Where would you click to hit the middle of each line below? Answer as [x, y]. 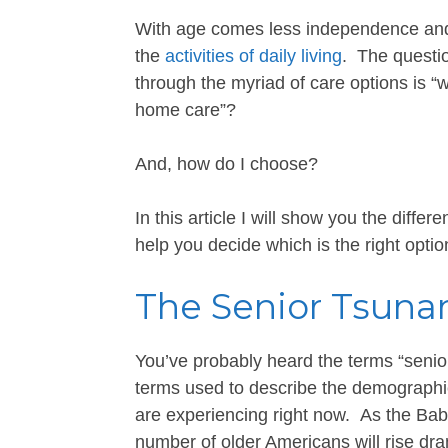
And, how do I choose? [226, 164]
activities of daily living [253, 56]
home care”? [185, 110]
